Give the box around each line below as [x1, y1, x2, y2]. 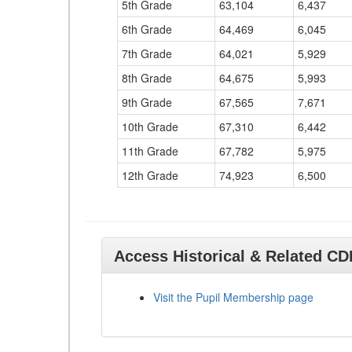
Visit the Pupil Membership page [153, 289, 313, 305]
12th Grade [122, 167, 178, 183]
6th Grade [122, 21, 172, 37]
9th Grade [122, 94, 172, 110]
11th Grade [122, 143, 178, 159]
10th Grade [122, 119, 178, 134]
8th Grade [122, 70, 172, 86]
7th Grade [122, 46, 172, 61]
